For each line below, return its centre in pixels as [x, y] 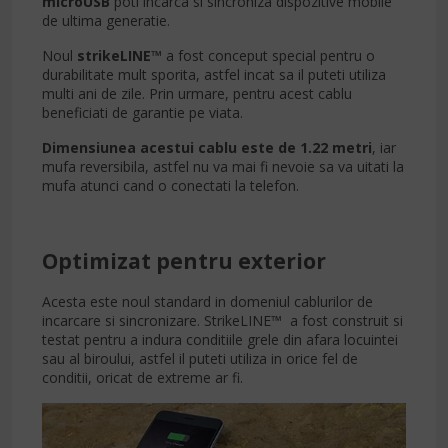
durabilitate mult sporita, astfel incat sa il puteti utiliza [214, 74]
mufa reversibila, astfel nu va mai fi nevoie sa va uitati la [223, 166]
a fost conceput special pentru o [270, 55]
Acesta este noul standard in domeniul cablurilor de [207, 302]
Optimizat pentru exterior [184, 260]
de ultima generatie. [106, 20]
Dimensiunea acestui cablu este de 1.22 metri [207, 147]
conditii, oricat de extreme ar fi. [142, 378]
